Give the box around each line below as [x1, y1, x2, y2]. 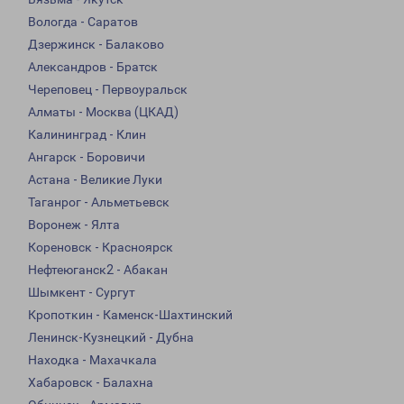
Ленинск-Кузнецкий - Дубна [28, 330, 194, 345]
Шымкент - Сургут [28, 285, 135, 300]
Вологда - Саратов [28, 14, 138, 30]
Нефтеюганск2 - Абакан [28, 262, 168, 278]
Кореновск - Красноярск [28, 240, 173, 255]
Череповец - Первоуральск [28, 82, 188, 97]
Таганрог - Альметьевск [28, 195, 170, 210]
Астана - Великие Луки [28, 172, 162, 188]
